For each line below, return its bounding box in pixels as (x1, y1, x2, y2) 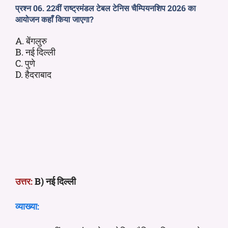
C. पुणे (15, 56, 35, 69)
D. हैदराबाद (15, 68, 51, 80)
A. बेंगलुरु (15, 34, 47, 47)
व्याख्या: (15, 199, 39, 212)
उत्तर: (15, 175, 33, 187)
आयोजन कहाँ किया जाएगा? (15, 13, 94, 24)
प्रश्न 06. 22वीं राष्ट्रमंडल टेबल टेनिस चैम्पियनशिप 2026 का (15, 2, 196, 13)
